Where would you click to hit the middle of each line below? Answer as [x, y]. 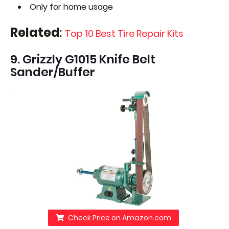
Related [35, 32]
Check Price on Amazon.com [119, 218]
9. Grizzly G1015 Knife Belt [83, 59]
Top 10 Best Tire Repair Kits [124, 33]
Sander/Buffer [53, 72]
